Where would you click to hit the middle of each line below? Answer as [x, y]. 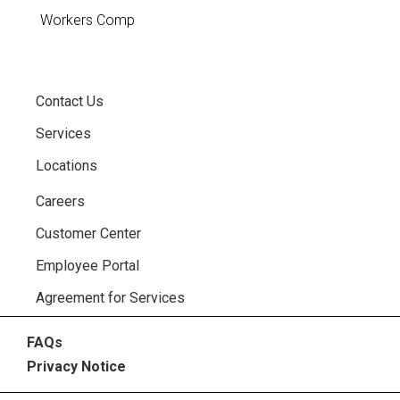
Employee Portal [87, 265]
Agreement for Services [110, 297]
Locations [67, 165]
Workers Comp [87, 20]
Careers [60, 201]
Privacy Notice [76, 366]
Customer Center [88, 233]
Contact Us [70, 101]
